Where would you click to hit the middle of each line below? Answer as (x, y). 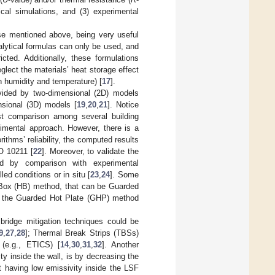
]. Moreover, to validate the (90, 151)
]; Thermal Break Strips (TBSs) (82, 233)
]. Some (125, 174)
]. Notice (123, 104)
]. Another (120, 244)
